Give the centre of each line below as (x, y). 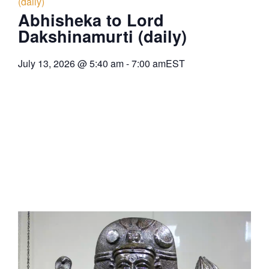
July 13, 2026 (47, 64)
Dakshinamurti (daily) (102, 36)
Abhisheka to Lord (91, 20)
